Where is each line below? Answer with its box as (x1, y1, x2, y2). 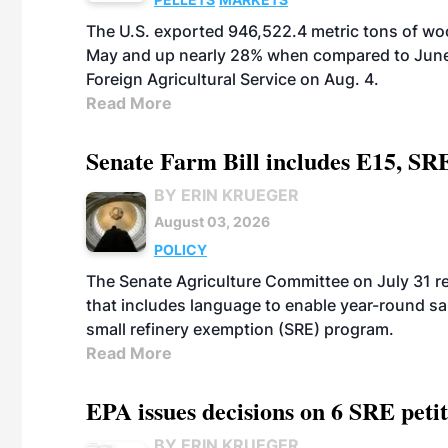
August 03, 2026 (154, 213, 270, 230)
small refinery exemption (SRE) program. (86, 319, 394, 339)
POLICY (154, 241, 207, 258)
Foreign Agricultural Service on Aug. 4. (86, 69, 379, 89)
